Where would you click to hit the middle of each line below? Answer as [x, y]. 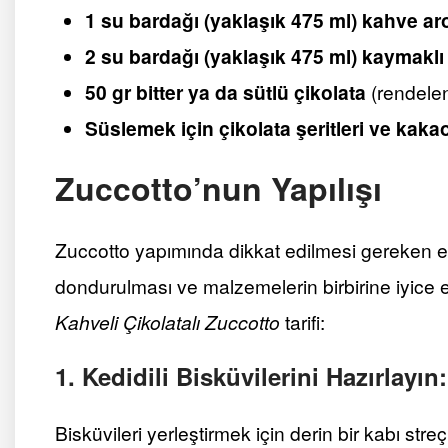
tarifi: [302, 321]
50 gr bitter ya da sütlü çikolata [225, 91]
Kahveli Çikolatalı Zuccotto [167, 321]
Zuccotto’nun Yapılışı [218, 187]
